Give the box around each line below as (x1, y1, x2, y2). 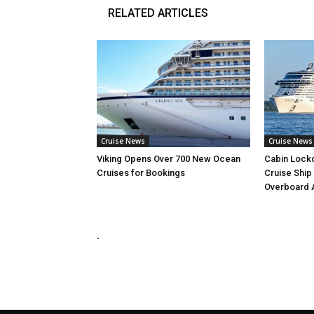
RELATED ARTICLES (108, 6, 208, 20)
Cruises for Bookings (97, 168, 185, 179)
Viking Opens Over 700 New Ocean (97, 153, 240, 165)
